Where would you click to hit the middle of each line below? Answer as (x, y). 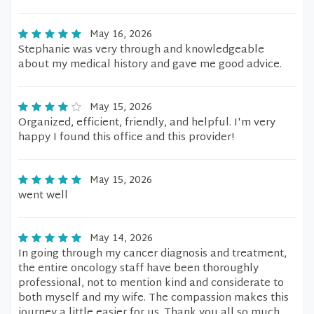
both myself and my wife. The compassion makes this (153, 298)
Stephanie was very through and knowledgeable (141, 50)
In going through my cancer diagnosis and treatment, (152, 254)
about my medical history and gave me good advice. (150, 65)
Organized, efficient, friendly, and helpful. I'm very (147, 123)
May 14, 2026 (121, 239)
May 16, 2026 (121, 35)
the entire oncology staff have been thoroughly (138, 269)
